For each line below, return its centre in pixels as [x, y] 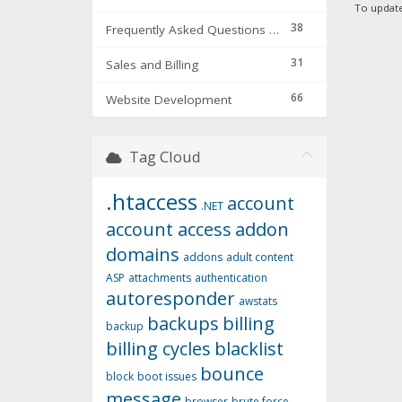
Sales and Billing [152, 65]
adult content [260, 258]
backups [183, 324]
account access [169, 230]
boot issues [167, 377]
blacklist [249, 349]
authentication [231, 278]
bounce [232, 374]
